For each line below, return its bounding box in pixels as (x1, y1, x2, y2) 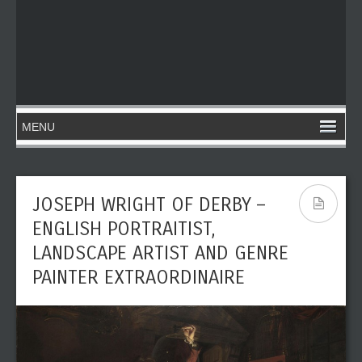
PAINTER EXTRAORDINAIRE (32, 266, 245, 288)
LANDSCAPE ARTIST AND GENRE (32, 242, 288, 264)
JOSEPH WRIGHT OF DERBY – (32, 193, 265, 216)
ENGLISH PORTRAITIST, (32, 217, 216, 240)
